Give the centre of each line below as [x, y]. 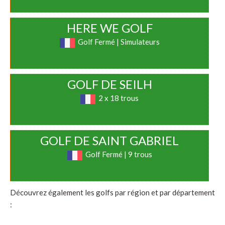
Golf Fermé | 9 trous [119, 154]
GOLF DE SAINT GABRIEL [110, 141]
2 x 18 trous [119, 98]
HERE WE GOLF [109, 28]
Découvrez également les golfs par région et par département [113, 193]
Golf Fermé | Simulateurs [119, 42]
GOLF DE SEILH [109, 84]
